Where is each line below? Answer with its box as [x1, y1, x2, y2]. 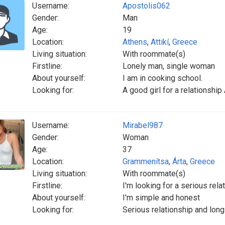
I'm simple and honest [123, 193, 200, 202]
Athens [123, 37, 147, 47]
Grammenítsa [123, 157, 169, 166]
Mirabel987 [123, 121, 163, 130]
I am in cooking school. [123, 73, 202, 83]
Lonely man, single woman [123, 61, 215, 71]
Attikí [151, 37, 169, 47]
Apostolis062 [123, 1, 170, 11]
